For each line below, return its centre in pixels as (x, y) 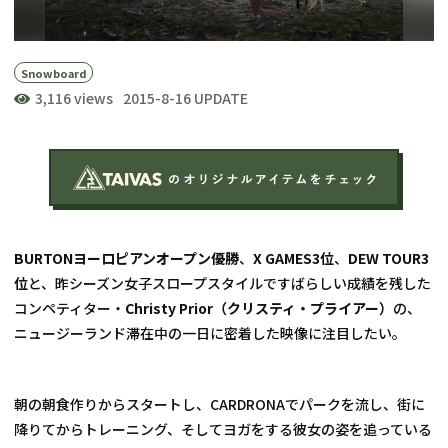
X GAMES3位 (294, 257)
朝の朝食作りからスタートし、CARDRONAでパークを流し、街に (220, 403)
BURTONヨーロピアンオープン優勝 (127, 257)
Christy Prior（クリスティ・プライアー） (259, 307)
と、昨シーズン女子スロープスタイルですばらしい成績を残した (230, 282)
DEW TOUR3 (389, 257)
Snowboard (53, 72)
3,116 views (74, 97)
